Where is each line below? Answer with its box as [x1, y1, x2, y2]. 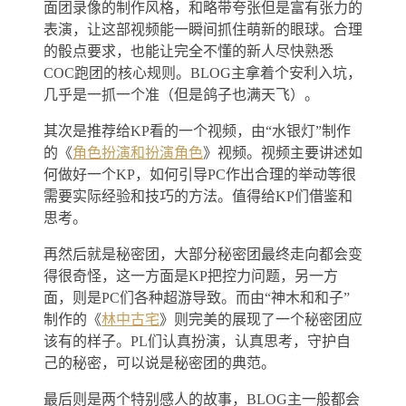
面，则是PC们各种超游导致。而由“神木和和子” [43, 289, 350, 305]
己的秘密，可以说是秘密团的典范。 [43, 354, 275, 371]
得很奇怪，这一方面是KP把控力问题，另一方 [43, 267, 338, 284]
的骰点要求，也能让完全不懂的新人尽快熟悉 [43, 43, 333, 59]
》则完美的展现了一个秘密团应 [159, 311, 362, 327]
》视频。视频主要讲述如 [203, 144, 362, 160]
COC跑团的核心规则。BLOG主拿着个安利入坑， [43, 64, 362, 81]
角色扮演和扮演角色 [72, 144, 203, 160]
